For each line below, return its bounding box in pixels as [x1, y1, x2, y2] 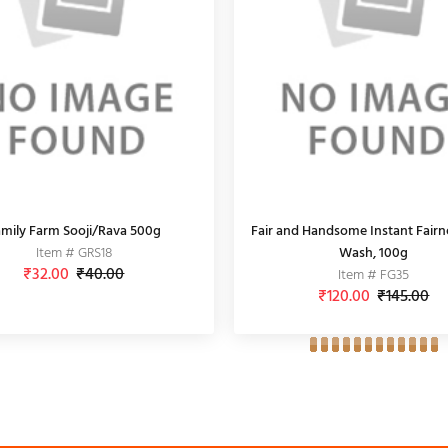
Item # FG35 [338, 264, 410, 287]
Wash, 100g [339, 242, 409, 265]
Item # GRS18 [35, 242, 112, 265]
